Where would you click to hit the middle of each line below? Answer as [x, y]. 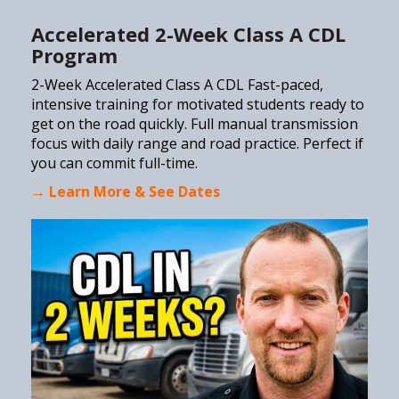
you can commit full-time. [114, 163]
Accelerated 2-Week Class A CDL [188, 33]
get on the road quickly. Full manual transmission [195, 123]
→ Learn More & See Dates [126, 191]
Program [74, 55]
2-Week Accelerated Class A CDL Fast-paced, [177, 84]
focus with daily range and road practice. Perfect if [197, 143]
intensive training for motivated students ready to [198, 104]
